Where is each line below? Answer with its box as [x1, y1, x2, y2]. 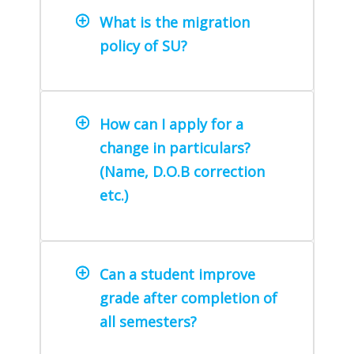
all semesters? [100, 312, 197, 332]
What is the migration [100, 12, 250, 32]
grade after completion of [100, 288, 277, 308]
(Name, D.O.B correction [100, 162, 265, 182]
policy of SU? [100, 36, 187, 55]
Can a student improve [100, 265, 255, 284]
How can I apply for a [100, 115, 243, 134]
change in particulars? [100, 138, 250, 158]
